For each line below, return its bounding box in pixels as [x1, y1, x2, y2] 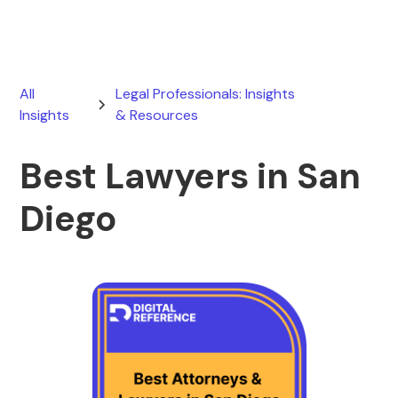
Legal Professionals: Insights [115, 84, 296, 103]
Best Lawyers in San [20, 153, 362, 199]
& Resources [115, 106, 199, 124]
